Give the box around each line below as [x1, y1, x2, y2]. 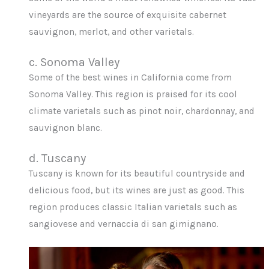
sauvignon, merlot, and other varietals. [29, 26, 195, 37]
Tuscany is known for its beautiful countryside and [29, 168, 246, 179]
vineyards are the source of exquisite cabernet [29, 9, 227, 20]
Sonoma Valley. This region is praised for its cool [29, 88, 238, 100]
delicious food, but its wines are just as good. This [29, 184, 245, 196]
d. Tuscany [29, 151, 86, 165]
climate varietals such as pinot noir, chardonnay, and [29, 105, 255, 116]
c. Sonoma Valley [29, 55, 120, 69]
